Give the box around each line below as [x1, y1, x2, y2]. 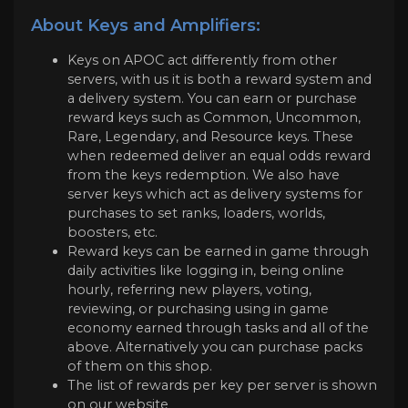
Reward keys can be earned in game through [67, 243, 369, 260]
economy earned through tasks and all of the [67, 320, 369, 337]
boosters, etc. [67, 224, 158, 241]
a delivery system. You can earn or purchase [67, 90, 357, 107]
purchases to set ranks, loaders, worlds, [67, 205, 325, 222]
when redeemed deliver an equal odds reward [67, 148, 371, 165]
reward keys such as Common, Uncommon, [67, 109, 361, 127]
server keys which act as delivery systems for [67, 186, 362, 203]
